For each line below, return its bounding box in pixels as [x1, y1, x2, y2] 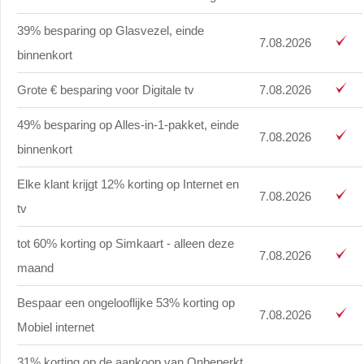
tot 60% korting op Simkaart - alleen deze [17, 236, 234, 250]
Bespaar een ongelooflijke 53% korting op [17, 295, 235, 310]
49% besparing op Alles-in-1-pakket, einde [17, 117, 239, 132]
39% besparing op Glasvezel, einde [17, 23, 204, 37]
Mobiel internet [17, 319, 94, 334]
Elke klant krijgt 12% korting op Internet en [17, 176, 239, 191]
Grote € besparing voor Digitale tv [17, 82, 194, 97]
